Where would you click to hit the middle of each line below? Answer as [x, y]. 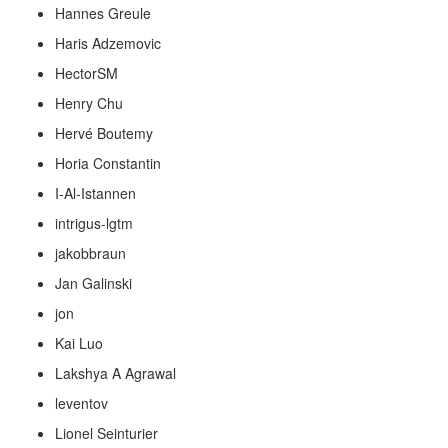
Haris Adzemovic [108, 43]
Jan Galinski [93, 283]
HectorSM [86, 73]
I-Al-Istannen [95, 193]
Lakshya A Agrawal [115, 373]
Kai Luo [79, 343]
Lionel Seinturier [106, 433]
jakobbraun [90, 253]
